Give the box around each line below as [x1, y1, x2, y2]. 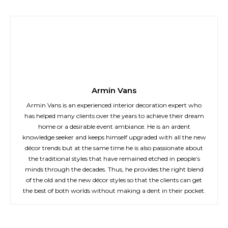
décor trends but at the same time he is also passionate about [25, 144, 203, 152]
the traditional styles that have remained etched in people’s [28, 155, 200, 162]
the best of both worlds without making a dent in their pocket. [22, 187, 206, 194]
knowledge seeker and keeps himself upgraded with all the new [22, 133, 206, 141]
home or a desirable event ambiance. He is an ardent [38, 123, 190, 130]
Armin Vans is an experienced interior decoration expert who [26, 101, 202, 109]
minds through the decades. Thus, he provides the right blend [24, 165, 204, 173]
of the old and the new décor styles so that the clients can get [26, 176, 202, 184]
